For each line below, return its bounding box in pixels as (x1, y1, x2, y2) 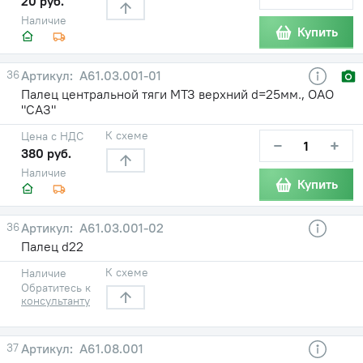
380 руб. (21, 144, 71, 161)
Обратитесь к (21, 280, 91, 295)
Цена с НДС (21, 128, 83, 143)
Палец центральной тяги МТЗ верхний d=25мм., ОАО (21, 85, 334, 102)
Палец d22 (21, 237, 83, 254)
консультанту (21, 293, 90, 308)
